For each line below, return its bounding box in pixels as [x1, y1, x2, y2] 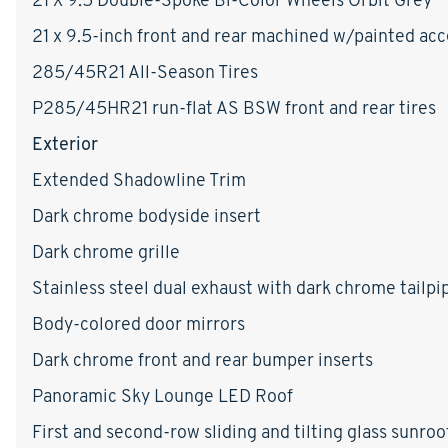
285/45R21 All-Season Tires [32, 59, 258, 83]
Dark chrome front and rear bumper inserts [32, 347, 373, 371]
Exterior [32, 131, 98, 155]
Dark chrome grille [32, 239, 180, 263]
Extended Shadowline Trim [32, 167, 246, 191]
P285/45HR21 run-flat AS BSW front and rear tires [32, 95, 436, 119]
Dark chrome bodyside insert [32, 203, 261, 227]
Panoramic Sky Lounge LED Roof [32, 383, 293, 407]
